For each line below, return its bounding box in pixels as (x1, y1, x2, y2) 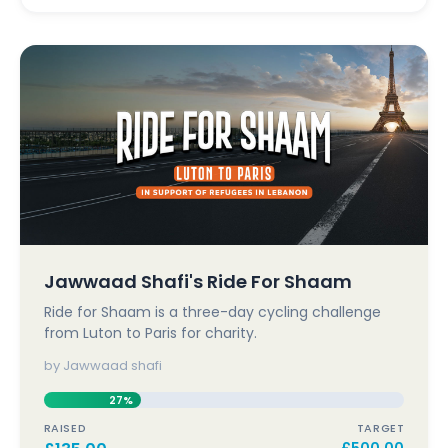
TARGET (356, 420, 405, 436)
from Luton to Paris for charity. (43, 323, 257, 343)
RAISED (43, 420, 87, 436)
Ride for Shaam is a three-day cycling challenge (43, 302, 381, 322)
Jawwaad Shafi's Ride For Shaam (43, 269, 352, 294)
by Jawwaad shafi (43, 356, 162, 375)
